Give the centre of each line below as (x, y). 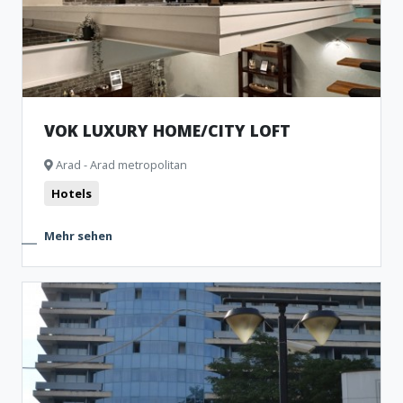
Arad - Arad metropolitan (120, 165)
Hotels (72, 193)
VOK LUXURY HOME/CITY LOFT (167, 130)
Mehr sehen (78, 236)
